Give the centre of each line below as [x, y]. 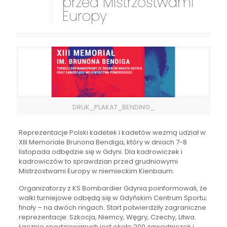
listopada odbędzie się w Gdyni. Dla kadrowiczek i [100, 152]
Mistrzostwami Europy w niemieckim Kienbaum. [96, 171]
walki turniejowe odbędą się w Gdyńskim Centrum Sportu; [113, 198]
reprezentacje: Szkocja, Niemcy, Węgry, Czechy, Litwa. [107, 217]
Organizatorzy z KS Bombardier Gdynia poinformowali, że [113, 188]
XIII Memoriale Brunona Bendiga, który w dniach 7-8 [103, 142]
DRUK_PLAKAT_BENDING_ [113, 107]
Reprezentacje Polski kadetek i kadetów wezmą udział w [112, 133]
